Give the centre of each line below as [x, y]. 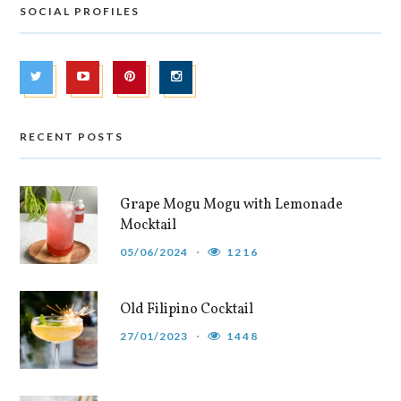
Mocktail [149, 226]
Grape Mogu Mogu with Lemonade [232, 205]
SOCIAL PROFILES [80, 12]
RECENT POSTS [72, 137]
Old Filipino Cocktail [187, 310]
